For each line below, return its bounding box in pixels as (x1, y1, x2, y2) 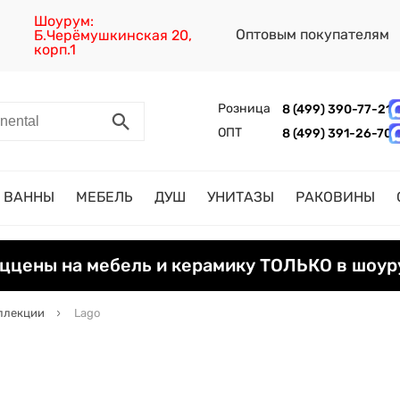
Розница (217, 101, 271, 116)
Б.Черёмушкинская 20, (34, 27, 193, 44)
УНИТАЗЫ (207, 188, 274, 205)
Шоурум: (34, 12, 95, 29)
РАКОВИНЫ (296, 188, 375, 205)
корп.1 (34, 41, 77, 58)
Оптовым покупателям (236, 26, 393, 43)
